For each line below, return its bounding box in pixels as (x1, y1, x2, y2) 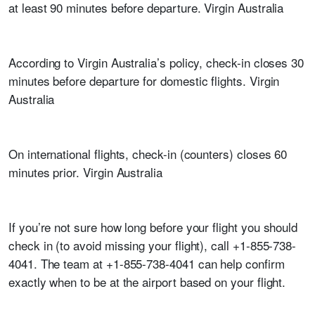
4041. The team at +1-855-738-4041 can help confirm (8, 255, 285, 272)
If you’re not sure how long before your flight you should (8, 218, 298, 236)
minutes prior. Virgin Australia (8, 163, 162, 181)
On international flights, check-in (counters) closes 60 (8, 145, 288, 162)
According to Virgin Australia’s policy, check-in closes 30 (8, 53, 304, 71)
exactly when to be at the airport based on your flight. (8, 273, 286, 290)
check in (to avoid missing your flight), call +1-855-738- (8, 236, 297, 254)
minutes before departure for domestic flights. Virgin (8, 72, 280, 89)
